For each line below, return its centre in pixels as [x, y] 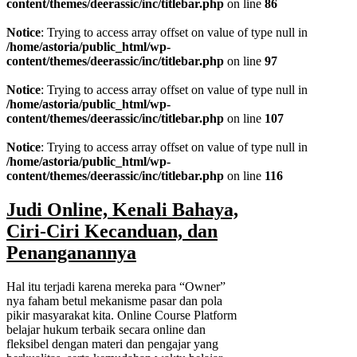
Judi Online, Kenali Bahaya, [122, 209]
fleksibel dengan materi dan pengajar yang [112, 343]
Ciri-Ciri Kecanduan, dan [112, 231]
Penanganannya [71, 252]
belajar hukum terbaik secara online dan [106, 329]
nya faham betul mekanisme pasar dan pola [114, 300]
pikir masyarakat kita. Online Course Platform [122, 315]
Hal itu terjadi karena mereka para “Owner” [116, 286]
